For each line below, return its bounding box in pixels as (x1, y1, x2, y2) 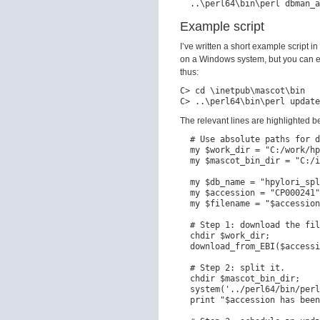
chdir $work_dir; (180, 231, 270, 241)
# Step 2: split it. (180, 263, 285, 273)
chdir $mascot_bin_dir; (180, 274, 300, 284)
